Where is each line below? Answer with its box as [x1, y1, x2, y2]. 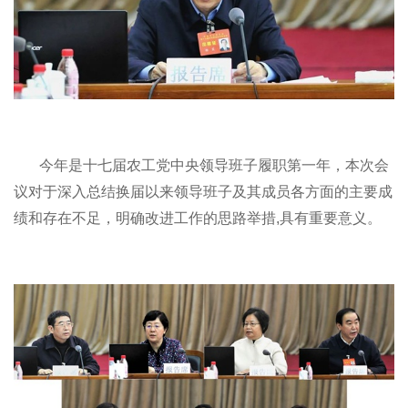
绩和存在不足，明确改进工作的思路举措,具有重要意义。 [14, 210, 382, 227]
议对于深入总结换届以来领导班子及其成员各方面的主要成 [14, 184, 393, 200]
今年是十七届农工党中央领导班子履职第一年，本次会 [39, 158, 389, 174]
